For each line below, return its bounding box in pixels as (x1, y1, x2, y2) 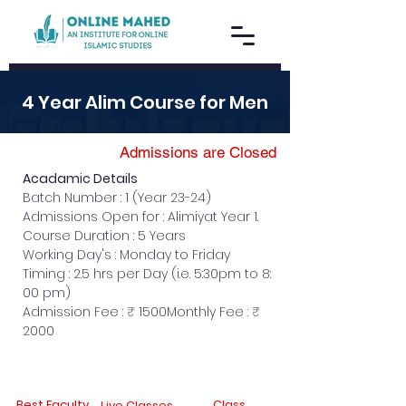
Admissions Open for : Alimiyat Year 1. (23, 208, 258, 226)
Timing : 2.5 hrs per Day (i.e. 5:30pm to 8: (23, 265, 275, 283)
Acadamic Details (23, 169, 138, 188)
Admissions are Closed (120, 143, 276, 161)
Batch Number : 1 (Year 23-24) (23, 188, 211, 207)
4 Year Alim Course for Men (22, 90, 268, 115)
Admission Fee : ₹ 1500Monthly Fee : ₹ (23, 303, 264, 321)
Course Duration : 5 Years (23, 227, 186, 245)
